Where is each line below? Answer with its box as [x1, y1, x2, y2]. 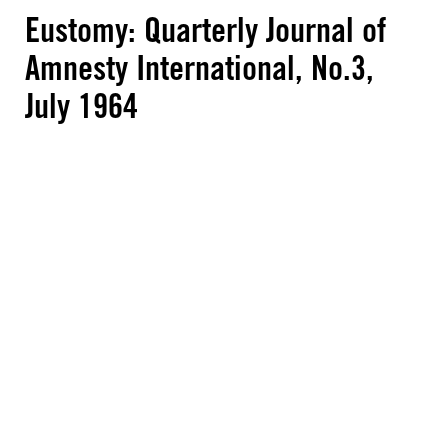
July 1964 [25, 85, 138, 126]
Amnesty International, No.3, [25, 47, 374, 88]
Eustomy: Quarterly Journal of [25, 9, 386, 50]
